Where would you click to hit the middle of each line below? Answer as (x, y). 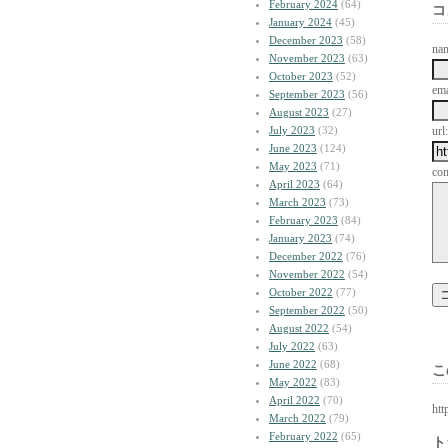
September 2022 (307, 310)
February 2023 (303, 220)
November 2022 (307, 274)
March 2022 (297, 418)
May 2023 (293, 166)
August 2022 (299, 328)
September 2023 (307, 94)
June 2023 (293, 148)
